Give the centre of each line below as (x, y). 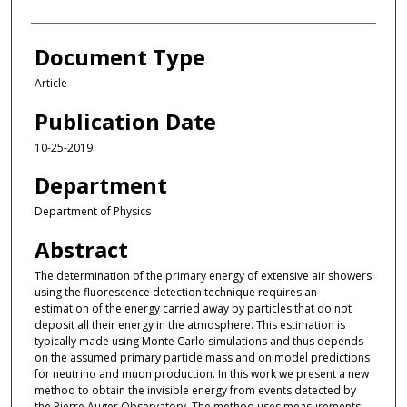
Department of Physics (92, 212)
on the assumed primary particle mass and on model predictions (202, 357)
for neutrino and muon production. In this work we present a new (201, 373)
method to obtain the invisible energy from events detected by (195, 390)
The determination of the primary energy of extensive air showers (203, 275)
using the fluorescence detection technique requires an (175, 292)
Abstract (81, 249)
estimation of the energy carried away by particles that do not (193, 308)
